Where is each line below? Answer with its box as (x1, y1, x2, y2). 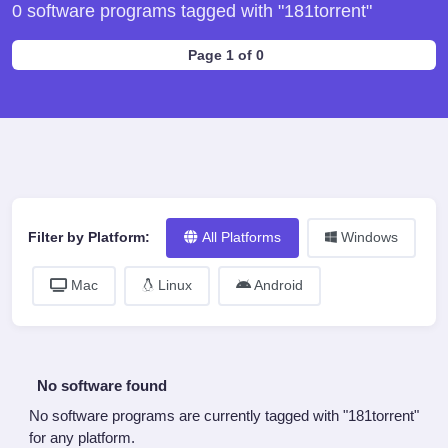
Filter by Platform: (28, 230, 150, 245)
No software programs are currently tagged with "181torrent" (29, 407, 419, 424)
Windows (337, 230, 398, 245)
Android (251, 278, 303, 293)
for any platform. (29, 429, 135, 446)
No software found (37, 377, 167, 394)
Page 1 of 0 (188, 47, 264, 63)
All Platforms (202, 230, 281, 245)
